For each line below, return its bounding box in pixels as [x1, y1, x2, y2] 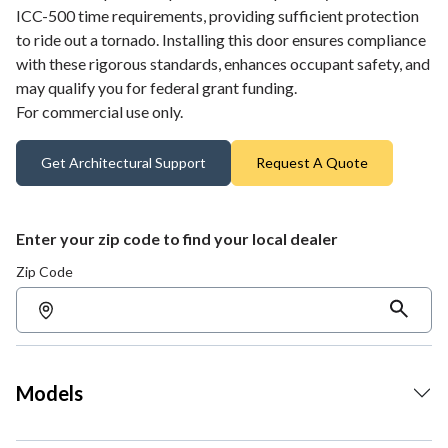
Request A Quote [256, 153, 368, 171]
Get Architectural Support [41, 153, 206, 171]
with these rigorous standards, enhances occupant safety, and [16, 53, 430, 73]
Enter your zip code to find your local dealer [16, 228, 338, 248]
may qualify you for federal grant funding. [16, 77, 297, 97]
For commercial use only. [16, 101, 186, 121]
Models [16, 380, 83, 405]
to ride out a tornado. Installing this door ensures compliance [16, 29, 426, 49]
